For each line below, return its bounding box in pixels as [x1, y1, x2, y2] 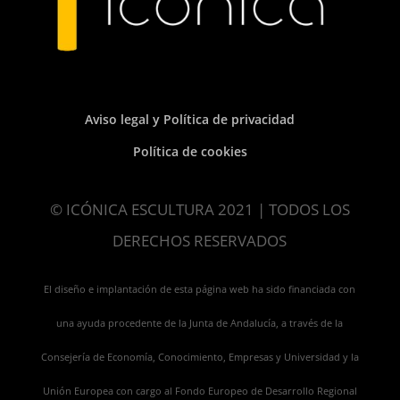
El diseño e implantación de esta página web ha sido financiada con [44, 283, 356, 296]
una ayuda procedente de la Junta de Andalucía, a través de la [56, 317, 344, 330]
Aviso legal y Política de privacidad [85, 111, 296, 129]
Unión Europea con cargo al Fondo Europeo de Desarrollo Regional [42, 385, 357, 398]
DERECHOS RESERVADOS [112, 230, 287, 252]
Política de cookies [132, 143, 247, 161]
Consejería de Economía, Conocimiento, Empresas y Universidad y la [40, 351, 359, 364]
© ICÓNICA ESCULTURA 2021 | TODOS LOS [49, 199, 350, 221]
